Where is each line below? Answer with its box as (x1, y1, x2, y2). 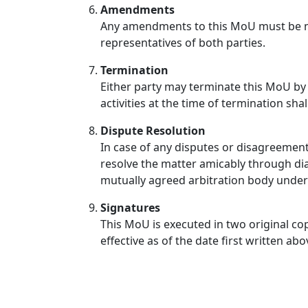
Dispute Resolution (100, 123, 206, 138)
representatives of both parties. (100, 35, 265, 50)
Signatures (100, 200, 160, 215)
